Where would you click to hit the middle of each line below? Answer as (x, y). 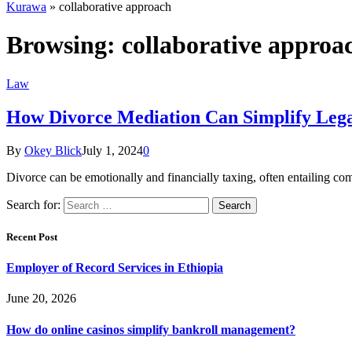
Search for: (33, 204)
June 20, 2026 (41, 299)
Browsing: (64, 45)
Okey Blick (53, 150)
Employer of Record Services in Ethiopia (115, 268)
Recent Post (32, 236)
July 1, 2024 (112, 150)
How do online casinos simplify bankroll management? (151, 329)
